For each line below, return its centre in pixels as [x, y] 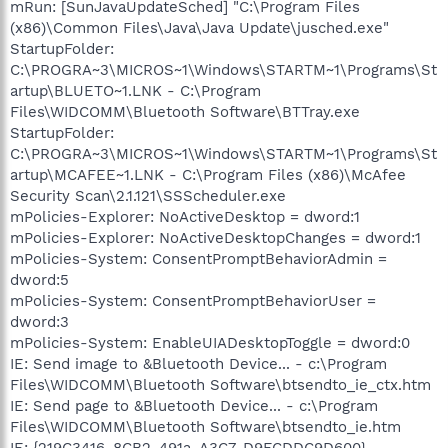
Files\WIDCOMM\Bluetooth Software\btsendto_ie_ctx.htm [220, 384]
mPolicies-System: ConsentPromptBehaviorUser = [193, 300]
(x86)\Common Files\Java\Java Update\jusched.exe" [199, 27]
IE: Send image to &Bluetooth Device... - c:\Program [198, 363]
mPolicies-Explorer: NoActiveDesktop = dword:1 [185, 216]
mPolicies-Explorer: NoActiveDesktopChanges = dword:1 [215, 237]
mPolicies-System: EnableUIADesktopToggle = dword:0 [210, 342]
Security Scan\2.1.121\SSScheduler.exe [148, 195]
